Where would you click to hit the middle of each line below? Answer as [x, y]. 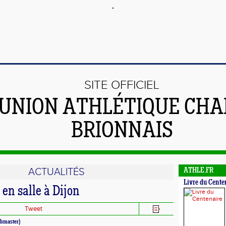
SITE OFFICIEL [122, 85]
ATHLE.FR [199, 171]
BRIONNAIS [122, 132]
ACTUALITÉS [56, 172]
